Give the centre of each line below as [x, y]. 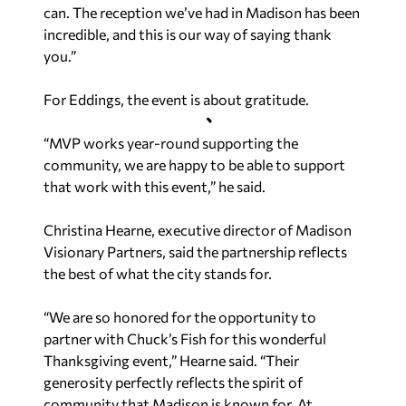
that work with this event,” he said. [157, 186]
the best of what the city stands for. [158, 273]
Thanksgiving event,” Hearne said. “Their [171, 360]
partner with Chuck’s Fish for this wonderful [185, 338]
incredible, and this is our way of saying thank [188, 34]
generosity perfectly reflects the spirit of [173, 382]
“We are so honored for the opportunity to [180, 316]
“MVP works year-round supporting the [171, 142]
